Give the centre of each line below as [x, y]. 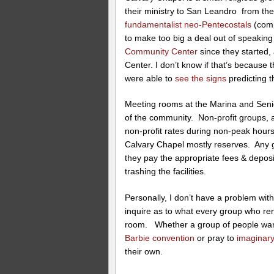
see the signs [200, 78]
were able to [149, 78]
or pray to [216, 238]
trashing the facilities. [166, 172]
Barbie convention [160, 238]
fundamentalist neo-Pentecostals [188, 24]
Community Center [163, 51]
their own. [144, 252]
